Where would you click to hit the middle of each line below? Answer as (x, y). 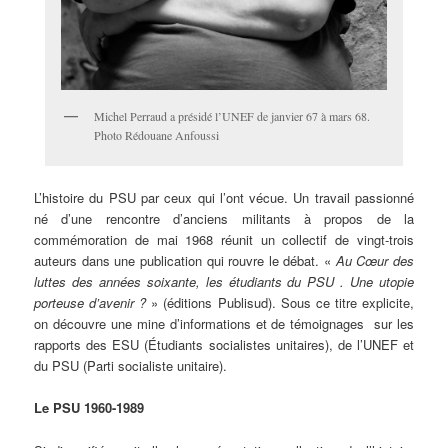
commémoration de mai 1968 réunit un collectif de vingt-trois (224, 240)
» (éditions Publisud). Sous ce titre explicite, (280, 303)
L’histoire (62, 198)
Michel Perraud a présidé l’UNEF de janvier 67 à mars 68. (232, 116)
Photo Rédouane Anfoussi (156, 135)
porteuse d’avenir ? (90, 303)
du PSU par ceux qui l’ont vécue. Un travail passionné (251, 198)
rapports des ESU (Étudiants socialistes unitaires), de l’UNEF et (224, 345)
